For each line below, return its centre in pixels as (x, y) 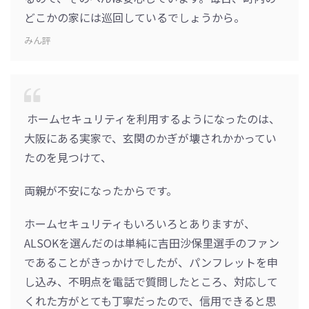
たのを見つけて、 (68, 158)
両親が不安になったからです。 (101, 191)
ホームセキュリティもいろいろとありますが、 (140, 224)
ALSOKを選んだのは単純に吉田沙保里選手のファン (152, 243)
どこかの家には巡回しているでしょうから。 (134, 18)
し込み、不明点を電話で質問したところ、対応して (151, 282)
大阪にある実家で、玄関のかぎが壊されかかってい (150, 138)
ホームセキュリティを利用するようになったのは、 (152, 119)
